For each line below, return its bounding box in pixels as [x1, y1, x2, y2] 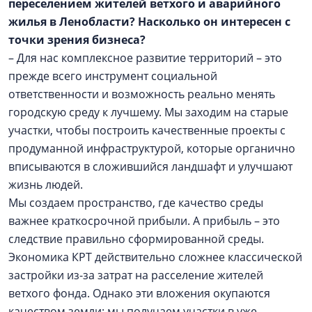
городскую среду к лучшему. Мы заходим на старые [8, 104, 288, 120]
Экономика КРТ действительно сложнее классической [8, 249, 302, 265]
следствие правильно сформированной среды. [8, 231, 270, 247]
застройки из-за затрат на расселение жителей [8, 267, 263, 283]
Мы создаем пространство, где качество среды [8, 194, 263, 210]
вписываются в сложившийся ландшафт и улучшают [8, 158, 292, 174]
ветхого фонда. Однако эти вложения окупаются [8, 285, 270, 301]
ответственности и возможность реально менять [8, 86, 275, 102]
